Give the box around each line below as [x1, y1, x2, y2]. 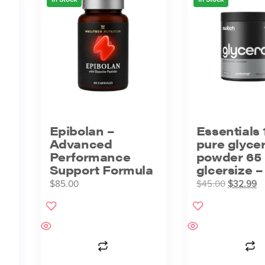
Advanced [49, 135, 112, 153]
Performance [49, 148, 131, 166]
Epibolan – [49, 122, 115, 140]
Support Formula [49, 161, 153, 179]
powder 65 [196, 148, 261, 166]
